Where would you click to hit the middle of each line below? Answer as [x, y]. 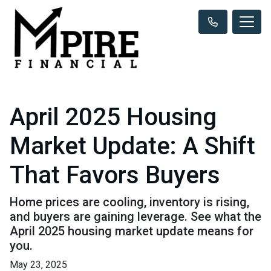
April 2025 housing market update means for [132, 231]
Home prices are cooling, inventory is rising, [129, 202]
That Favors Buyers [115, 175]
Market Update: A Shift [132, 146]
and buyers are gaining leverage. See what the [135, 216]
